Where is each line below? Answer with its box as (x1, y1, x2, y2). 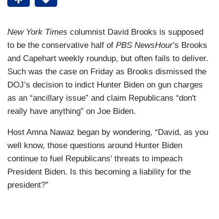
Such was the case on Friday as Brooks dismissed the (7, 67, 206, 77)
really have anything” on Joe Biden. (7, 107, 136, 116)
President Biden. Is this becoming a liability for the (7, 167, 191, 177)
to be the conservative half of (7, 41, 116, 50)
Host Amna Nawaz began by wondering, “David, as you (7, 128, 208, 137)
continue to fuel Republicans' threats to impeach (7, 154, 182, 164)
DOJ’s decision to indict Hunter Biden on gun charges (7, 80, 203, 90)
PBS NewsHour (116, 41, 173, 50)
